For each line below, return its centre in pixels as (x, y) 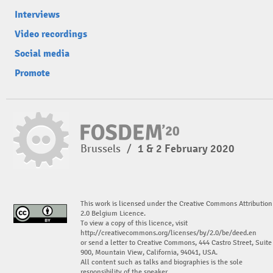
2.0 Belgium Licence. (113, 214)
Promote (32, 73)
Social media (42, 54)
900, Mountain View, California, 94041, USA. (149, 253)
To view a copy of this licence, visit (134, 223)
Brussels (102, 149)
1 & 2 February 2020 (186, 149)
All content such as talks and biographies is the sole (161, 262)
